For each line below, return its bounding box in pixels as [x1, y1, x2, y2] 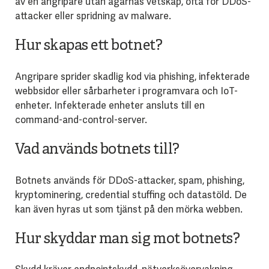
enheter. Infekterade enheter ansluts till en [14, 98, 205, 112]
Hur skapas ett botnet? [14, 37, 163, 55]
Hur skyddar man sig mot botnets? [14, 230, 240, 249]
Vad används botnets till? [14, 141, 180, 159]
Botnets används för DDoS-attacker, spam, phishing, [14, 174, 244, 187]
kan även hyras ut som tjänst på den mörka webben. [14, 202, 243, 216]
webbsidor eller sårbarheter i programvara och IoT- [14, 84, 238, 97]
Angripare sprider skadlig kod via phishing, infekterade [14, 70, 250, 83]
